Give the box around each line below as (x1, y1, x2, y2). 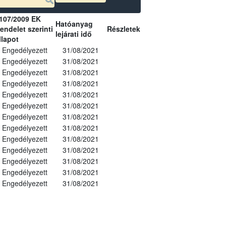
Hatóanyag (55, 18, 93, 29)
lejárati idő (55, 28, 92, 39)
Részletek (106, 23, 140, 34)
